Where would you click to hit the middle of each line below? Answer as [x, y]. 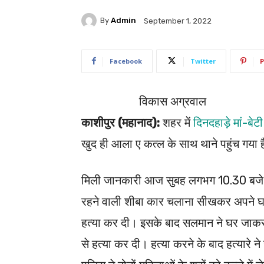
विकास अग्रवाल [173, 101]
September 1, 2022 [178, 21]
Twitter [203, 61]
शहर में [176, 122]
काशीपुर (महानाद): [121, 122]
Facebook [126, 61]
